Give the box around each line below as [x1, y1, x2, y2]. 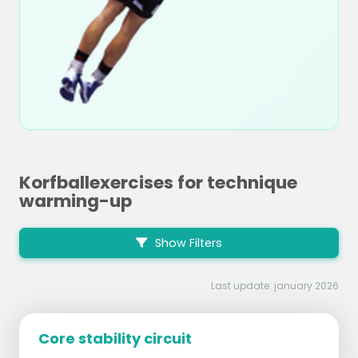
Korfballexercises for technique [19, 170, 297, 195]
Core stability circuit [38, 328, 192, 349]
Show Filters [152, 235, 222, 252]
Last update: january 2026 [211, 279, 339, 293]
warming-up [19, 189, 132, 213]
